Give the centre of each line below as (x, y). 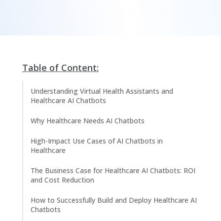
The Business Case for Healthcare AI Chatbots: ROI (113, 170)
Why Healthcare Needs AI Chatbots (88, 121)
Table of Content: (60, 68)
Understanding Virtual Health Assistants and (102, 91)
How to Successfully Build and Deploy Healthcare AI (114, 200)
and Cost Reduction (62, 180)
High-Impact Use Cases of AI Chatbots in (97, 141)
